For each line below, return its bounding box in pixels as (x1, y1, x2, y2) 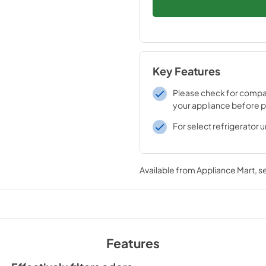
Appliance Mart (196, 164, 255, 175)
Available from (139, 164, 197, 175)
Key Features (152, 65, 220, 78)
